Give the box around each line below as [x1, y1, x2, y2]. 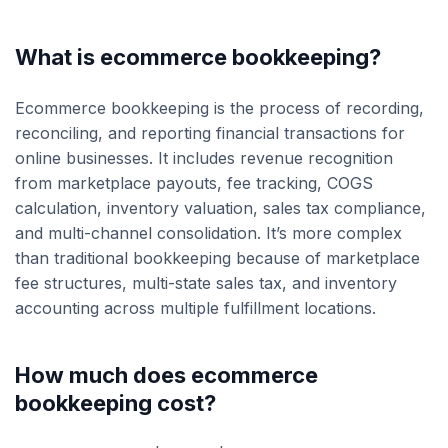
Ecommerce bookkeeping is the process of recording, [15, 98, 424, 119]
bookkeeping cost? [15, 390, 216, 417]
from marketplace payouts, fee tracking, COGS [15, 173, 373, 194]
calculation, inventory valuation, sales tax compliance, [15, 198, 426, 219]
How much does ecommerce [15, 362, 318, 389]
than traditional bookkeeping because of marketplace [15, 248, 420, 269]
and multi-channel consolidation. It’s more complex [15, 223, 402, 244]
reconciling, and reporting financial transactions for [15, 123, 405, 144]
